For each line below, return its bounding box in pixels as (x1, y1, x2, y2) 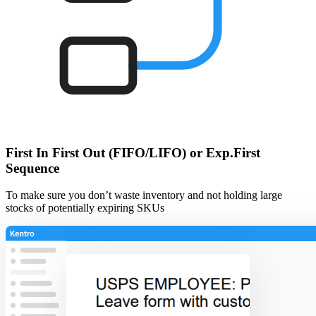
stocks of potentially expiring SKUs (6, 202, 164, 214)
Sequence (6, 160, 59, 176)
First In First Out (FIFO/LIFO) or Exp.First (6, 145, 260, 160)
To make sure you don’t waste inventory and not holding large (6, 189, 282, 202)
